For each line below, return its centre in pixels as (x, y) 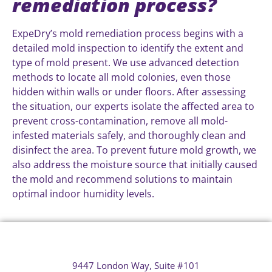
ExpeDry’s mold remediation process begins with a (128, 33)
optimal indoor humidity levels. (83, 193)
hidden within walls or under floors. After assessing (129, 91)
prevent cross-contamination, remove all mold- (120, 121)
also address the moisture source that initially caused (135, 164)
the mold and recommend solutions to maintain (122, 179)
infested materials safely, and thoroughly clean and (129, 135)
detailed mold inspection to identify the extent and (128, 48)
